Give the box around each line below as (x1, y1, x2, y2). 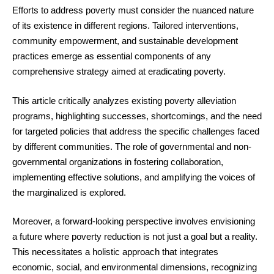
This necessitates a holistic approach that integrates (12, 246, 218, 257)
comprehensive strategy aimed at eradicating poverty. (12, 66, 226, 76)
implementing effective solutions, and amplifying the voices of (12, 171, 255, 182)
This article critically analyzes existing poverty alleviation (12, 95, 236, 106)
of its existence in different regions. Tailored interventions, (12, 20, 239, 31)
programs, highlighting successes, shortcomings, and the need (12, 110, 262, 121)
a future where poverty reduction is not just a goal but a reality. (12, 231, 257, 242)
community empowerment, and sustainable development (12, 35, 238, 46)
